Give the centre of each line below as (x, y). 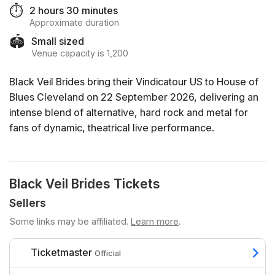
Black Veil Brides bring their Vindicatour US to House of (134, 82)
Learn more (155, 222)
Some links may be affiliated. (69, 222)
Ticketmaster (61, 253)
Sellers (28, 203)
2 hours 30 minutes (74, 10)
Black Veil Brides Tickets (85, 184)
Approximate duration (74, 22)
